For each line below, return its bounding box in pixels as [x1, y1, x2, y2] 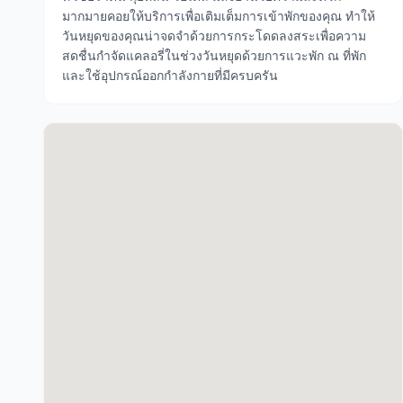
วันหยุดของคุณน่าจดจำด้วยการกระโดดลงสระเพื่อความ [62, 28, 366, 43]
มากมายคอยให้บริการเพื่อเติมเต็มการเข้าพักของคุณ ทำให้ [62, 8, 375, 23]
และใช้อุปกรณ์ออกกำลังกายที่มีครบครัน [62, 67, 278, 83]
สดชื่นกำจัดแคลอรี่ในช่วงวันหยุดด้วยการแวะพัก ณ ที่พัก [62, 48, 366, 63]
